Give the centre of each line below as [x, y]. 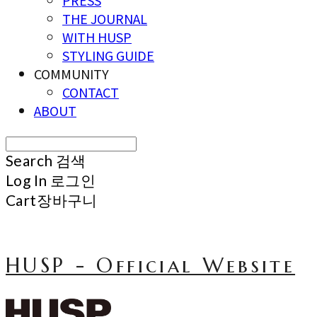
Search [29, 161]
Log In [27, 180]
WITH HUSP [97, 37]
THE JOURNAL [105, 19]
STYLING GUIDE [108, 56]
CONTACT [91, 92]
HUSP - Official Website [151, 266]
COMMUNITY [71, 74]
